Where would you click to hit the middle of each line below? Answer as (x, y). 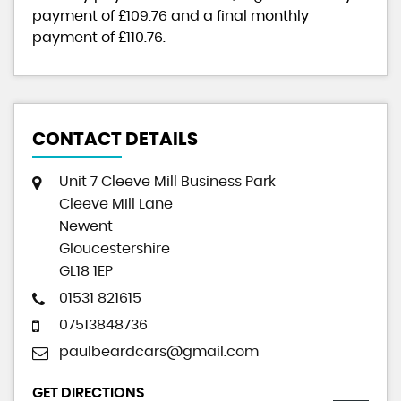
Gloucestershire (115, 248)
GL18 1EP (86, 271)
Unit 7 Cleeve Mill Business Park (167, 181)
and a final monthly (238, 16)
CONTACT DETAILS (115, 139)
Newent (86, 226)
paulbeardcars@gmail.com (159, 351)
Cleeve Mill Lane (116, 204)
